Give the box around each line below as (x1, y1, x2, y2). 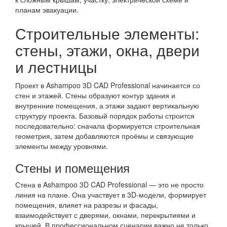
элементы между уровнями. (15, 141, 108, 151)
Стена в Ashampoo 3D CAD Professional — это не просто (15, 179, 204, 190)
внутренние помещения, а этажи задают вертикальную (15, 100, 199, 110)
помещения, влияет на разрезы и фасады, (15, 200, 158, 210)
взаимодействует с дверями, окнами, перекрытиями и (15, 210, 196, 220)
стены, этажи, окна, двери (15, 39, 200, 61)
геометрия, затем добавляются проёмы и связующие (15, 131, 194, 141)
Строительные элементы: (15, 22, 199, 44)
